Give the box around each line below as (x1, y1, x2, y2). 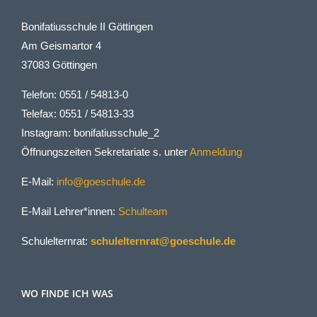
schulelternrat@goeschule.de (91, 235, 236, 247)
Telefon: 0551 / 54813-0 (21, 88, 128, 100)
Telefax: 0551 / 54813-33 (21, 108, 134, 120)
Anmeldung (190, 146, 242, 158)
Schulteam (118, 205, 168, 217)
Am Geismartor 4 (21, 40, 101, 52)
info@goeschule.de (54, 175, 145, 188)
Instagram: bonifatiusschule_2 (21, 127, 159, 139)
